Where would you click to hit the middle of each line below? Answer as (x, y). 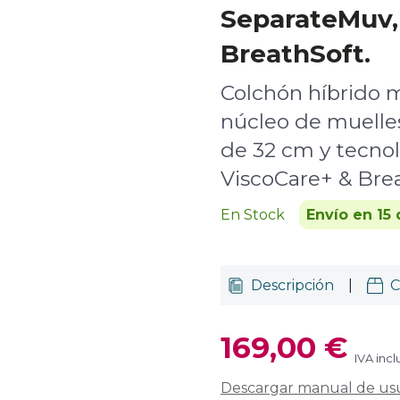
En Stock (253, 215)
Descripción (292, 285)
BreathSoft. (296, 54)
